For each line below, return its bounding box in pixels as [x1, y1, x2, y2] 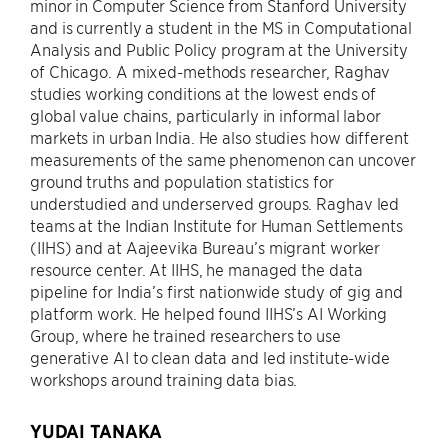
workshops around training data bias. [30, 369, 298, 389]
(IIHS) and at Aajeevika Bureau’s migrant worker [30, 237, 381, 257]
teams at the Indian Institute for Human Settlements [30, 215, 403, 235]
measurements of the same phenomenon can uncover [30, 149, 417, 169]
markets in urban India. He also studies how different [30, 127, 409, 147]
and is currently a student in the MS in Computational [30, 17, 412, 37]
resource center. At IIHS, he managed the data [30, 259, 363, 279]
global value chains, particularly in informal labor [30, 105, 381, 125]
